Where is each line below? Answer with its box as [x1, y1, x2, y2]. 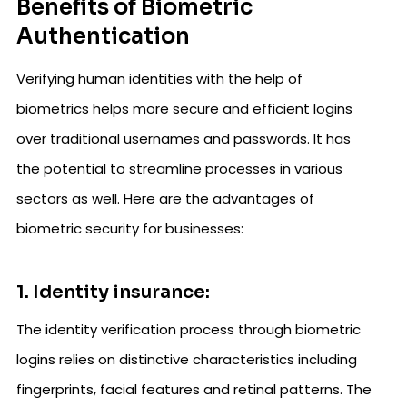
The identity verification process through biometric [16, 320, 361, 340]
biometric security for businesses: [16, 219, 243, 239]
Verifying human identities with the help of [16, 69, 303, 89]
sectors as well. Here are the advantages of [16, 189, 314, 209]
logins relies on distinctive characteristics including [16, 350, 357, 370]
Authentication [16, 23, 190, 51]
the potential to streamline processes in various [16, 159, 342, 179]
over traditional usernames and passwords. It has [16, 129, 351, 149]
